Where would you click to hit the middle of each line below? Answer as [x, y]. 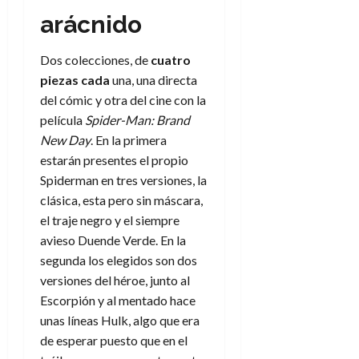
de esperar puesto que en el [114, 340]
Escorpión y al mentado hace [118, 300]
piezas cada [75, 79]
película [63, 119]
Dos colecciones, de [95, 59]
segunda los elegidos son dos [119, 260]
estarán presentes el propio [114, 159]
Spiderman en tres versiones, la [123, 179]
